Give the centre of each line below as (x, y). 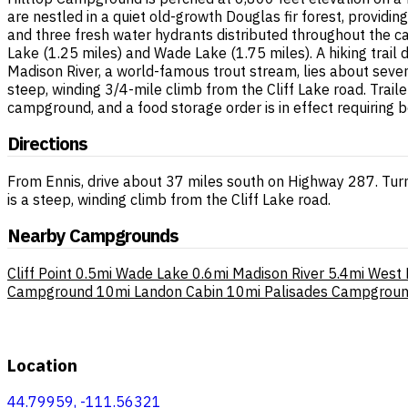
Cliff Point (40, 273)
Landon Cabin (178, 291)
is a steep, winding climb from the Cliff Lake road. (169, 199)
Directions (47, 144)
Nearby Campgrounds (93, 236)
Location (42, 365)
